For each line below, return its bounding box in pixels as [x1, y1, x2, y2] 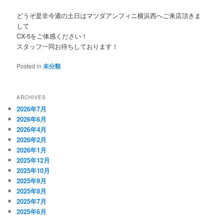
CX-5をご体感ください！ [17, 31, 88, 41]
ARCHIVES [17, 94, 46, 101]
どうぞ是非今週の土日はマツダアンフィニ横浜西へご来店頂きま [17, 10, 201, 20]
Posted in [17, 61, 42, 70]
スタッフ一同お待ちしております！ [17, 41, 119, 51]
